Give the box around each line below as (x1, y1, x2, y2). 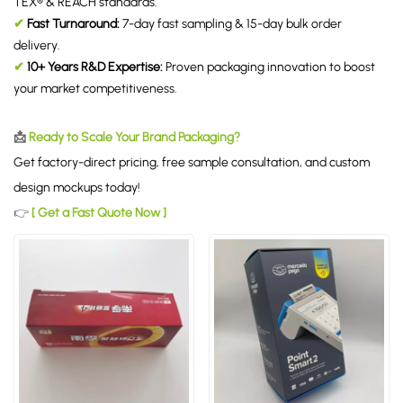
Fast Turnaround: (24, 15, 122, 31)
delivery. (13, 37, 60, 53)
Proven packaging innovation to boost (163, 58, 375, 75)
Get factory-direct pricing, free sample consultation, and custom (13, 154, 370, 170)
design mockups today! (13, 179, 140, 195)
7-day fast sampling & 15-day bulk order (122, 15, 342, 31)
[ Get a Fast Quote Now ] (31, 204, 166, 220)
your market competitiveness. (13, 80, 177, 96)
